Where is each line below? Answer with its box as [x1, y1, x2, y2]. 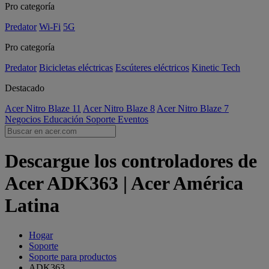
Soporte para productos [29, 251, 116, 262]
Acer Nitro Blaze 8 [83, 103, 155, 113]
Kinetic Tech [192, 62, 240, 73]
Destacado [5, 83, 44, 93]
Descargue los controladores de [5, 150, 257, 172]
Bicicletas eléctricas [39, 62, 113, 73]
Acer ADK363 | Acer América [5, 172, 243, 195]
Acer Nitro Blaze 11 [5, 103, 81, 113]
